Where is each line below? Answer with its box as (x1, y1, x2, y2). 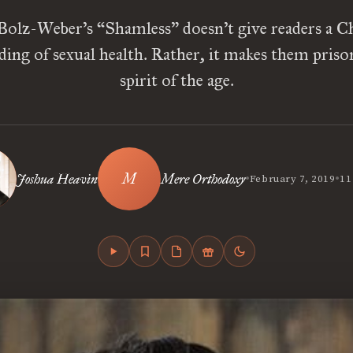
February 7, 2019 (249, 173, 336, 185)
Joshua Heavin (16, 170, 98, 188)
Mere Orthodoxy (160, 170, 245, 188)
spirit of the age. (119, 69, 234, 91)
